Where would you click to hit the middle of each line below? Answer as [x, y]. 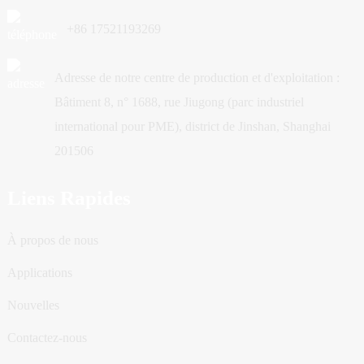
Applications [39, 272]
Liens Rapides [69, 197]
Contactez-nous [47, 337]
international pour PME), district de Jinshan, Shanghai [192, 126]
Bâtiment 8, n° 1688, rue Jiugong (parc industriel [179, 102]
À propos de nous [52, 240]
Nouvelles [33, 305]
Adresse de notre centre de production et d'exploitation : [197, 77]
